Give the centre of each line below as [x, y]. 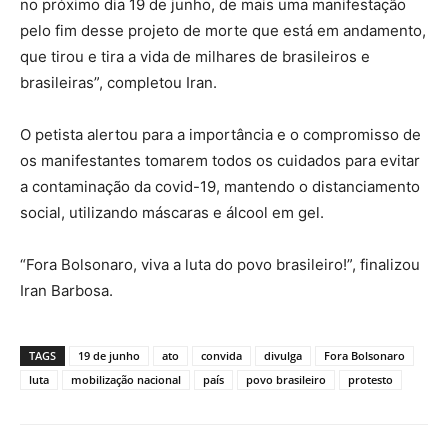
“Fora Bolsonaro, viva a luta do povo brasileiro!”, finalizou [220, 265]
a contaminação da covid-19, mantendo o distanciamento [220, 187]
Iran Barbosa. [66, 291]
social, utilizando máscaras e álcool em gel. [172, 213]
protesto [370, 380]
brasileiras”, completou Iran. [118, 83]
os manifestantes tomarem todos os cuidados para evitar [220, 161]
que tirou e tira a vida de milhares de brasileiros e [195, 57]
